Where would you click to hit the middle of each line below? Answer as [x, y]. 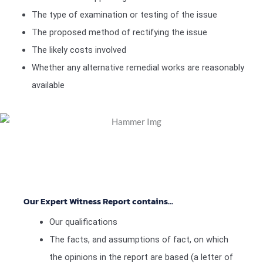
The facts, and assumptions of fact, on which [139, 240]
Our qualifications [83, 222]
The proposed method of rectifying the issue [119, 32]
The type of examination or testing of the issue [124, 14]
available [48, 85]
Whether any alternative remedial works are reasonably [138, 67]
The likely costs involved [79, 50]
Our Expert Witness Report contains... [98, 202]
